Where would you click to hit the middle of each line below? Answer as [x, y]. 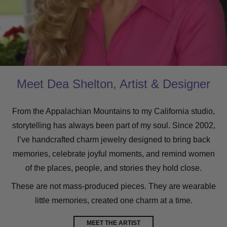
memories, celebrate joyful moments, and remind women [113, 154]
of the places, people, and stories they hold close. [113, 168]
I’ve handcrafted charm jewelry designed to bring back [113, 139]
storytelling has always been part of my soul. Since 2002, [113, 125]
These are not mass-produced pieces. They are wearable [113, 186]
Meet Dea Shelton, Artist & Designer [113, 84]
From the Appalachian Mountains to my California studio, [113, 111]
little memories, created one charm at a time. [113, 200]
